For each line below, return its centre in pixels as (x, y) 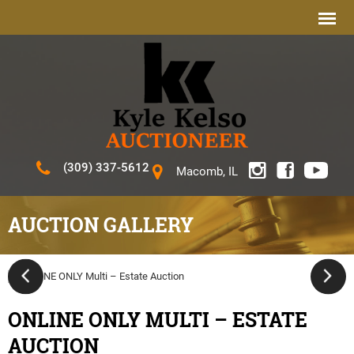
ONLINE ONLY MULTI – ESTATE (158, 319)
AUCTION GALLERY (101, 224)
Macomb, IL (207, 171)
